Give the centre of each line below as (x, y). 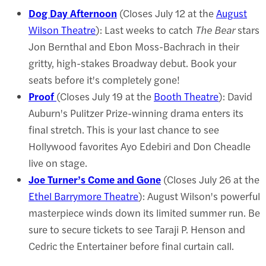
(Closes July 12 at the (167, 13)
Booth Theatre (186, 96)
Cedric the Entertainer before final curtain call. (131, 246)
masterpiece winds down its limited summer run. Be (144, 212)
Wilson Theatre (62, 29)
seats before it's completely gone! (104, 79)
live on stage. (58, 162)
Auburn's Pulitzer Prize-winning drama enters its (136, 113)
